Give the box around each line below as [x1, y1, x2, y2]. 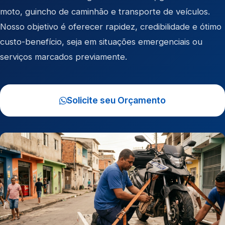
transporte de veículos [119, 7, 208, 17]
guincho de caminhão [25, 7, 108, 17]
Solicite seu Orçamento [67, 95, 166, 105]
